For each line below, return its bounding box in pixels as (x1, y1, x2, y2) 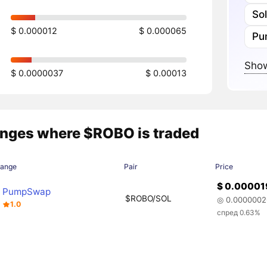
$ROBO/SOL (125, 193, 172, 203)
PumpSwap (2, 185, 51, 197)
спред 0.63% (217, 207, 261, 217)
